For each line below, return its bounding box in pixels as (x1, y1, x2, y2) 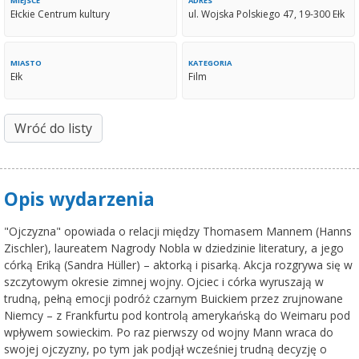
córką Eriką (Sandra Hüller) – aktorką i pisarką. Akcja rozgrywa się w (4, 256, 353, 272)
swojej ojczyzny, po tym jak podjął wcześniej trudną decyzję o (4, 341, 327, 357)
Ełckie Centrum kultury (10, 6, 110, 21)
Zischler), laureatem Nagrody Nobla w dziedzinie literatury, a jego (4, 240, 344, 256)
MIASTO (10, 57, 42, 68)
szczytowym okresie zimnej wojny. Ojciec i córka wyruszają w (4, 273, 324, 289)
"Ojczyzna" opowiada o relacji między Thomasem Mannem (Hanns (4, 223, 352, 239)
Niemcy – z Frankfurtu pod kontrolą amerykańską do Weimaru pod (4, 307, 350, 323)
